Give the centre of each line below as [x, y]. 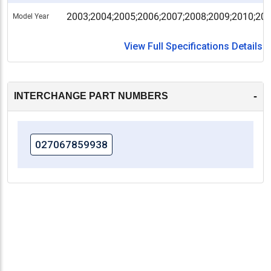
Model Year [31, 16]
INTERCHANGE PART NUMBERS [91, 96]
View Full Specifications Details [193, 46]
